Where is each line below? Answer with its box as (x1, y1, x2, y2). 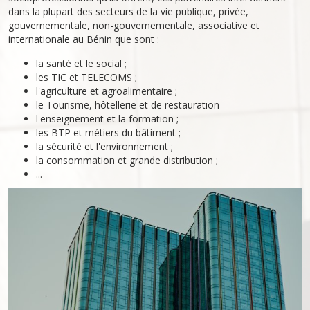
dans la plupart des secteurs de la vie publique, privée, (8, 5, 248, 18)
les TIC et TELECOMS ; (36, 71, 137, 84)
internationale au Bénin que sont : (8, 33, 159, 46)
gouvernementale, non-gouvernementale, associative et (8, 19, 259, 32)
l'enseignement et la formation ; (36, 112, 179, 125)
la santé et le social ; (36, 57, 127, 70)
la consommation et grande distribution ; (36, 154, 218, 167)
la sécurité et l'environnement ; (36, 140, 173, 153)
